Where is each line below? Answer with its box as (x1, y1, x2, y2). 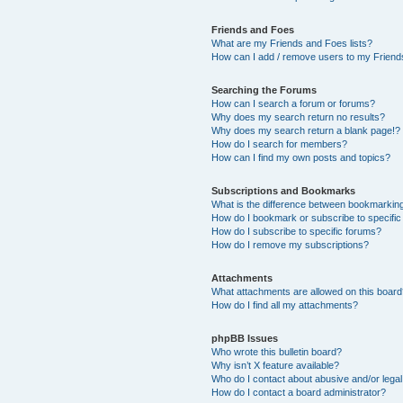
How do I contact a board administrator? (211, 386, 387, 398)
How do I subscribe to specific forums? (211, 225, 382, 237)
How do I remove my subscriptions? (211, 238, 370, 250)
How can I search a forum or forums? (211, 97, 376, 109)
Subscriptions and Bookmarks (211, 184, 356, 196)
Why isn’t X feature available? (211, 359, 340, 371)
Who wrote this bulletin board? (211, 345, 343, 357)
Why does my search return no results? (211, 111, 386, 122)
